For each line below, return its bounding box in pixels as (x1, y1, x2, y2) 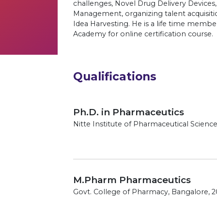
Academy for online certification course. (73, 30, 214, 39)
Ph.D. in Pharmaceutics (73, 106, 185, 118)
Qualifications (73, 70, 157, 84)
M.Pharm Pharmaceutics (73, 174, 191, 186)
